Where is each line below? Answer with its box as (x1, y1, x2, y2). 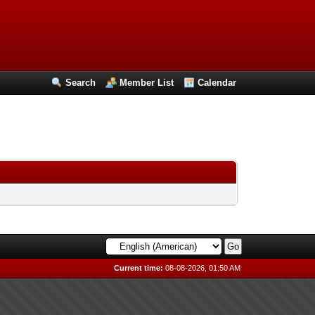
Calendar (198, 77, 237, 88)
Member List (120, 77, 174, 88)
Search (65, 77, 96, 88)
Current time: (114, 264, 164, 272)
